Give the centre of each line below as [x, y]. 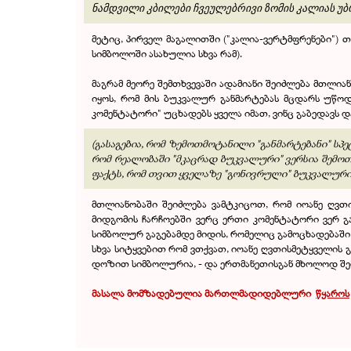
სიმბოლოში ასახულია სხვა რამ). [167, 53]
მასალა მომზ [121, 293]
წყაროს [333, 293]
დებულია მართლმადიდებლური [233, 293]
